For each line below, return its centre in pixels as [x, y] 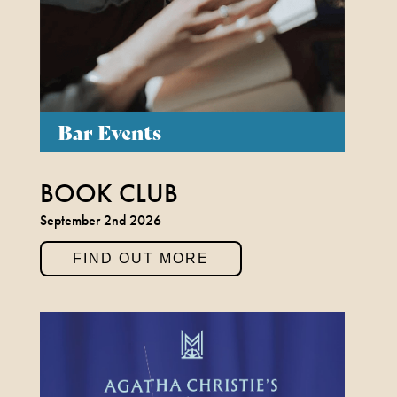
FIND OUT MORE [140, 259]
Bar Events [109, 132]
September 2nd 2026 [100, 221]
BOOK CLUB [109, 194]
